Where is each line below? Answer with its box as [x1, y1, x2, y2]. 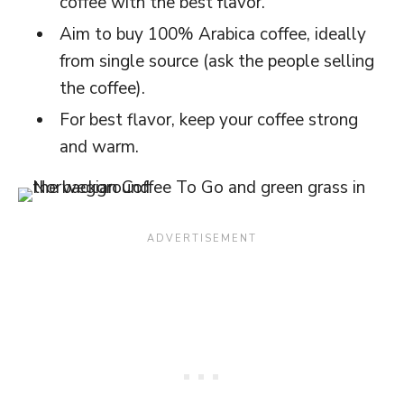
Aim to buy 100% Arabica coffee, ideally [60, 23, 366, 46]
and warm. [60, 135, 139, 159]
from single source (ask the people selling [60, 50, 374, 73]
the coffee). [60, 77, 145, 100]
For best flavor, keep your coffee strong [60, 108, 358, 132]
